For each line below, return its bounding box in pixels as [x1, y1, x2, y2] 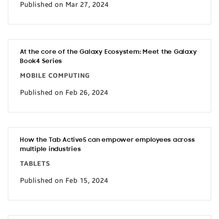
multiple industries [20, 146, 81, 153]
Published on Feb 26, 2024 [20, 88, 109, 97]
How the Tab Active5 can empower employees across [20, 137, 195, 143]
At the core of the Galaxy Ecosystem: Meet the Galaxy [20, 49, 197, 55]
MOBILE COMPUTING [20, 72, 90, 80]
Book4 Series [20, 58, 63, 65]
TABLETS [20, 160, 50, 168]
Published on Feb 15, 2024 [20, 176, 109, 185]
